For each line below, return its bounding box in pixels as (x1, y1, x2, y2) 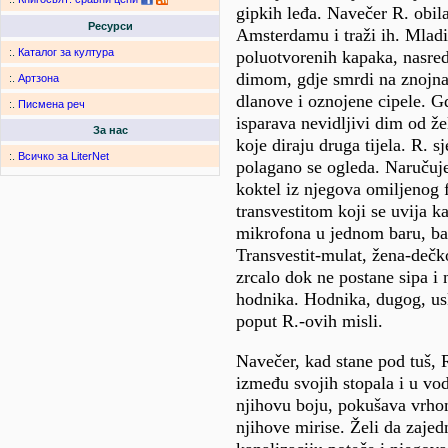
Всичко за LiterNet (18, 150, 109, 163)
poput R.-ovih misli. (236, 311, 383, 331)
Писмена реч (18, 98, 85, 111)
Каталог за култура (18, 46, 114, 59)
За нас (92, 124, 128, 137)
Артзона (18, 72, 59, 85)
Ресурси (87, 20, 133, 33)
